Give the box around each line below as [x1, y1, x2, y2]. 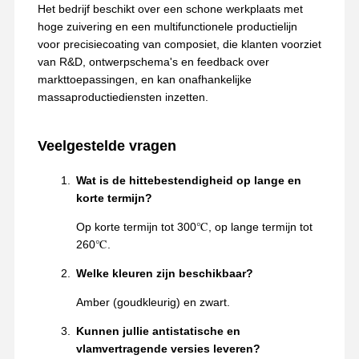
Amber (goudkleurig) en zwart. [75, 296, 230, 309]
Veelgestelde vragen [37, 138, 176, 155]
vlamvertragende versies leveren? [75, 342, 260, 356]
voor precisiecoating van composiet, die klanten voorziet [37, 38, 321, 51]
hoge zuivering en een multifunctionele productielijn [37, 20, 297, 34]
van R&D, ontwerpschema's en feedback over [37, 55, 269, 69]
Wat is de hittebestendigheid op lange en [75, 174, 301, 188]
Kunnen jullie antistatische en [75, 325, 240, 338]
